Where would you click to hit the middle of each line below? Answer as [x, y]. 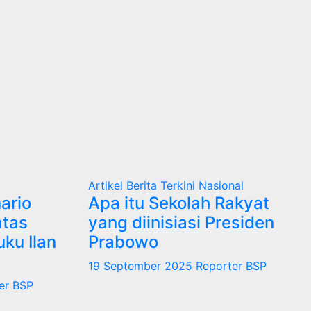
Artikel [107, 185]
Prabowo [123, 242]
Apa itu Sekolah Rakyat [179, 203]
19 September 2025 [142, 266]
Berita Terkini [162, 185]
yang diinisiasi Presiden [181, 222]
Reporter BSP [231, 266]
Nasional [221, 185]
